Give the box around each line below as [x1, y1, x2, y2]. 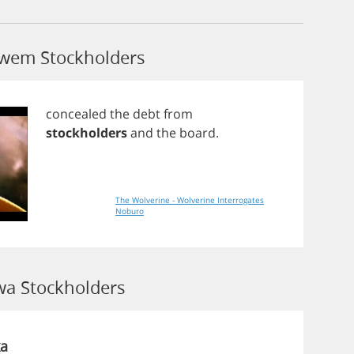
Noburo [115, 205, 144, 217]
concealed [46, 105, 107, 122]
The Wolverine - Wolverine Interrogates [115, 194, 264, 205]
